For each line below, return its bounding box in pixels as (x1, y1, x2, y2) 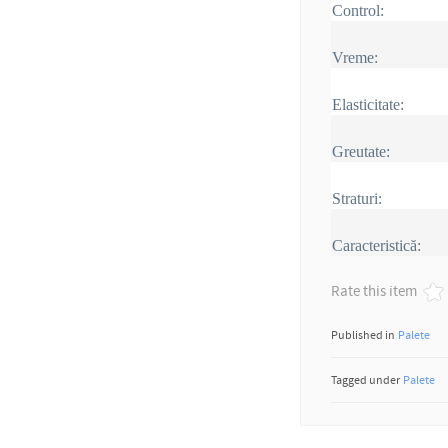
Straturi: (332, 189, 383, 207)
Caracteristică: (332, 236, 422, 254)
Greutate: (332, 142, 391, 160)
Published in (331, 327, 396, 342)
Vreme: (332, 48, 379, 66)
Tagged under (331, 372, 401, 387)
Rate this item (331, 282, 418, 300)
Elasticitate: (332, 95, 405, 113)
